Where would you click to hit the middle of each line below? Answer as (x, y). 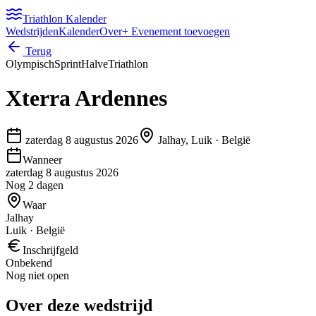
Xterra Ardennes (86, 98)
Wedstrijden (32, 31)
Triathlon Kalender (65, 19)
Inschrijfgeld (50, 250)
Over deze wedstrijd (79, 305)
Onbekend (29, 262)
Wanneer (42, 159)
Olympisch (30, 64)
